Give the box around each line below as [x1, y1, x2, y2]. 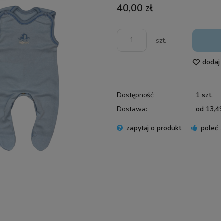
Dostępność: [117, 90, 155, 100]
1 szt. [195, 90, 213, 100]
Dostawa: [117, 104, 147, 113]
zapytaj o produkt [126, 123, 182, 133]
